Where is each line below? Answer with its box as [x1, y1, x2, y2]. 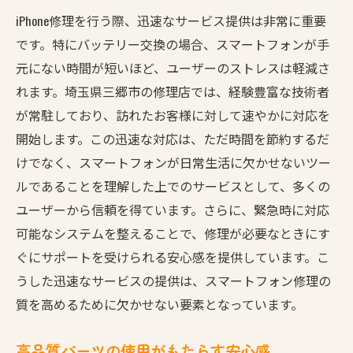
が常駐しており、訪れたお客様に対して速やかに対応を [16, 105, 330, 124]
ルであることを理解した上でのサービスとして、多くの [16, 176, 330, 195]
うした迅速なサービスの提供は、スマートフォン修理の [16, 270, 331, 290]
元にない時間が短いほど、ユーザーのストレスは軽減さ [16, 58, 330, 77]
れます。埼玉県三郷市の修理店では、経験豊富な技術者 [16, 81, 329, 101]
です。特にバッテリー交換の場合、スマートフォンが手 [16, 34, 329, 54]
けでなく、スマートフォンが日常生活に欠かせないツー [16, 152, 331, 172]
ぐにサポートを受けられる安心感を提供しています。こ [16, 247, 329, 266]
